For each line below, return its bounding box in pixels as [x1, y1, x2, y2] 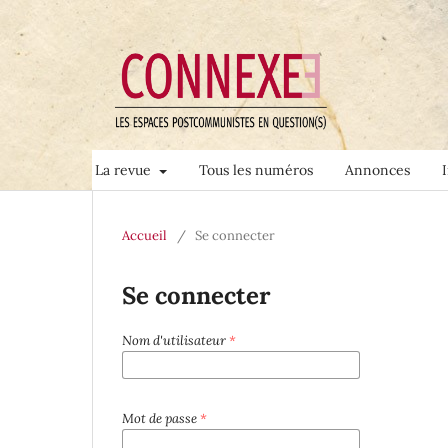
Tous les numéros [198, 161, 313, 180]
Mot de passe [122, 410, 200, 428]
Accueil [122, 227, 167, 245]
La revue [95, 161, 155, 180]
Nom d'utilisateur [122, 332, 229, 350]
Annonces [344, 161, 410, 180]
